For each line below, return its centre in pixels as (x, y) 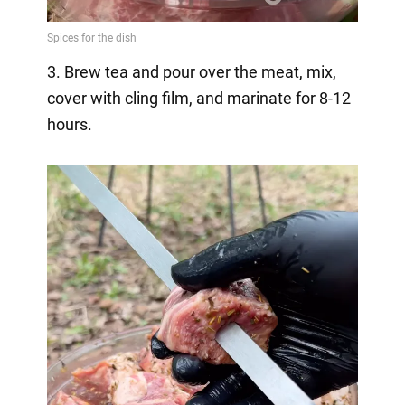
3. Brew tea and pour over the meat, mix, (191, 72)
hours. (69, 125)
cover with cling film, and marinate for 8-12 (198, 99)
